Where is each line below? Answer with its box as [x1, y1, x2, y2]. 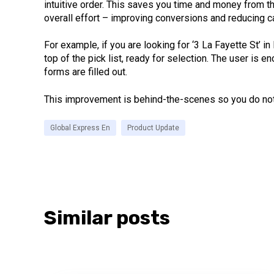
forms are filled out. [44, 66, 127, 78]
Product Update [127, 124, 179, 133]
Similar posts [44, 206, 170, 230]
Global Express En [50, 124, 110, 133]
